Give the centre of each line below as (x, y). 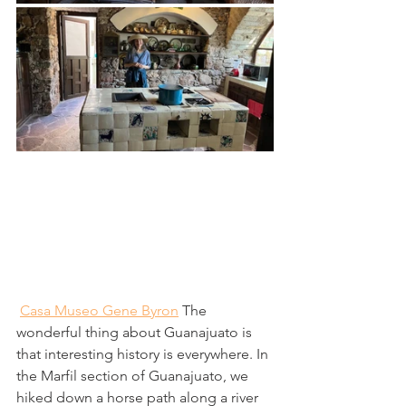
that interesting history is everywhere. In (144, 353)
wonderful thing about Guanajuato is (136, 332)
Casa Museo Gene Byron (99, 310)
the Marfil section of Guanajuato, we (134, 375)
